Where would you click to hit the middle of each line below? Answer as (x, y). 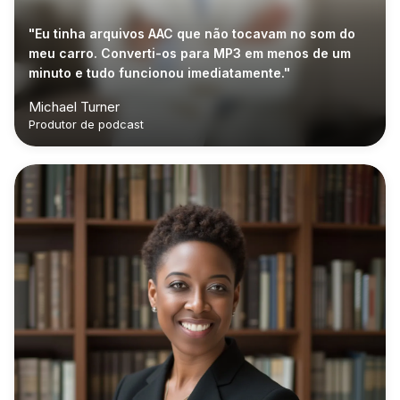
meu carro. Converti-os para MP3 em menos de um (190, 53)
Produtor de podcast (86, 124)
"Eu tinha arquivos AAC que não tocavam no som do (192, 33)
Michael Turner (74, 106)
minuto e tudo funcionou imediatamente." (159, 72)
